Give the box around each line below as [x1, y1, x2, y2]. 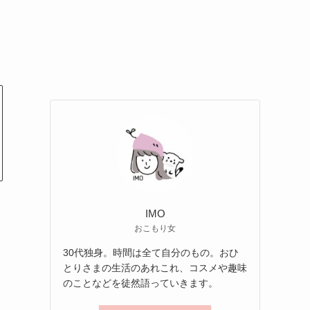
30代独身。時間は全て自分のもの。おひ [63, 246, 239, 258]
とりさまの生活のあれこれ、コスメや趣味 [63, 262, 247, 273]
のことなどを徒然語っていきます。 [63, 277, 218, 289]
